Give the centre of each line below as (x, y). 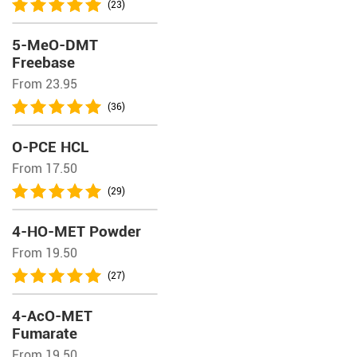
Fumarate (45, 333)
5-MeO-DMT (55, 45)
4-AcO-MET (52, 316)
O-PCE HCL (51, 147)
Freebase (43, 63)
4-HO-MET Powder (76, 231)
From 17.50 (45, 169)
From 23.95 (45, 84)
